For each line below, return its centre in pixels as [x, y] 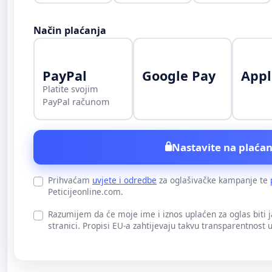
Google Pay [178, 76]
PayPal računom [76, 102]
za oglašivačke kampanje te [213, 180]
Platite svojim [70, 89]
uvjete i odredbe [124, 180]
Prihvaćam [70, 180]
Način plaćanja [70, 30]
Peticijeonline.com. [86, 191]
